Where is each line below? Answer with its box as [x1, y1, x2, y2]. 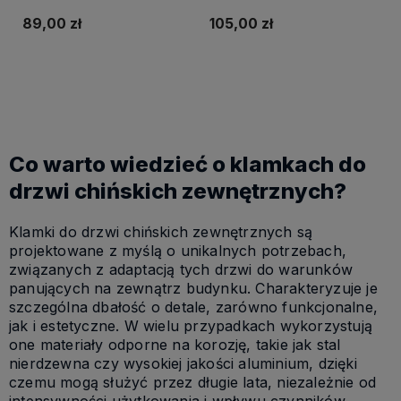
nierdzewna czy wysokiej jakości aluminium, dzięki [9, 354, 357, 373]
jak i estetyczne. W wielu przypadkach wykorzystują [9, 317, 373, 336]
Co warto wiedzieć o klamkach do [9, 151, 366, 178]
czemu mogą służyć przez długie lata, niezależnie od [9, 373, 377, 392]
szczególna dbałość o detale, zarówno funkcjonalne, [9, 298, 378, 317]
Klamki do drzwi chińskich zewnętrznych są [9, 223, 313, 242]
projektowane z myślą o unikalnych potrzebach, [9, 242, 346, 260]
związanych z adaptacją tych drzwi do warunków [9, 260, 353, 279]
